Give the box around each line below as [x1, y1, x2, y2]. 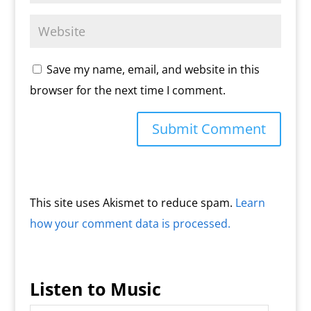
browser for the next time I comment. [29, 83, 226, 99]
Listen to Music [29, 277, 161, 301]
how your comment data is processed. [29, 216, 230, 232]
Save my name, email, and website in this [46, 62, 260, 78]
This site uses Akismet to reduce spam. [29, 195, 235, 211]
